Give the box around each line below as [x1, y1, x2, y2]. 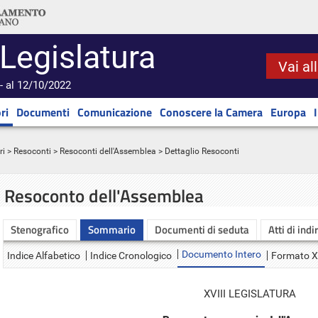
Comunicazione [77, 104, 152, 121]
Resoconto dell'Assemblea [4, 182, 204, 209]
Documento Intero [182, 248, 261, 260]
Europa [270, 104, 306, 121]
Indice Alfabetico [7, 250, 80, 261]
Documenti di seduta [155, 221, 249, 238]
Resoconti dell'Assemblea [60, 146, 156, 156]
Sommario [88, 221, 136, 238]
